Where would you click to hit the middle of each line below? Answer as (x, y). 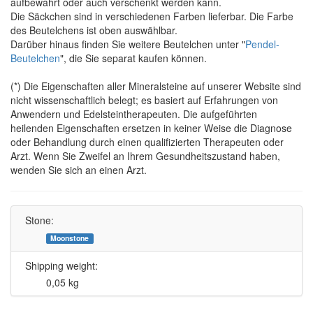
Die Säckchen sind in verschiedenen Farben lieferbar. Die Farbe (152, 16)
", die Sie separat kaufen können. (133, 58)
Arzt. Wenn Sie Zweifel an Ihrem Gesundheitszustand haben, (145, 156)
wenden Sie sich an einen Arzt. (79, 170)
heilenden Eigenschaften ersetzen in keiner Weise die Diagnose (151, 128)
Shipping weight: (61, 266)
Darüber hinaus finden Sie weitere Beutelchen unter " (128, 44)
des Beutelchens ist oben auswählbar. (94, 30)
